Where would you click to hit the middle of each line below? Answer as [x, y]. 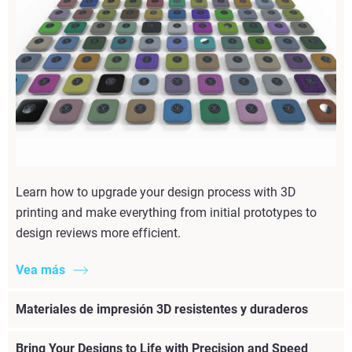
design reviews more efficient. [98, 233]
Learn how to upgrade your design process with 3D [156, 192]
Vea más [40, 270]
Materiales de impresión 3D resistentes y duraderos [162, 310]
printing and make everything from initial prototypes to [166, 213]
